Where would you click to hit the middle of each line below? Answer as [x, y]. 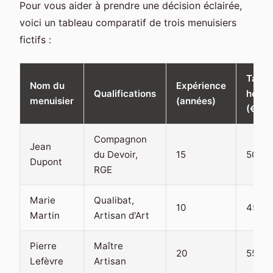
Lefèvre [47, 261]
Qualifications [125, 93]
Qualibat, [114, 200]
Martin [45, 215]
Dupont [46, 161]
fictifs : [35, 39]
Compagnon [120, 139]
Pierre [43, 246]
